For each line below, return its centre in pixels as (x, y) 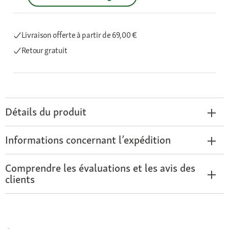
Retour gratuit (44, 50)
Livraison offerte (49, 35)
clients (20, 179)
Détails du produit (46, 112)
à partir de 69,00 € (107, 35)
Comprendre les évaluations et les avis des (100, 168)
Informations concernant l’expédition (88, 140)
